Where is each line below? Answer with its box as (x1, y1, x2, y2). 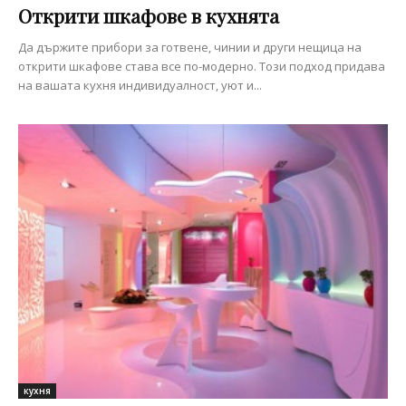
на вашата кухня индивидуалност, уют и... (18, 77, 262, 94)
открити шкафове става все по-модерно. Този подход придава (18, 58, 385, 75)
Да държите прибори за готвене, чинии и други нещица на (18, 39, 362, 56)
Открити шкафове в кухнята (18, 3, 279, 29)
